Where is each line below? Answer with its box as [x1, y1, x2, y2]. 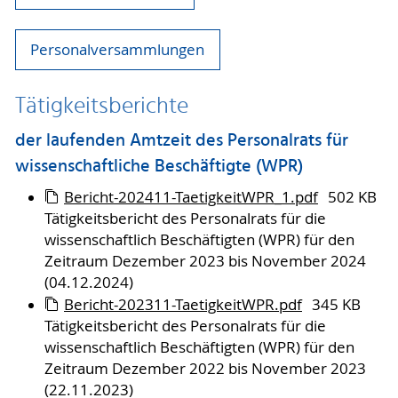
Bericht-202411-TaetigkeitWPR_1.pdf [64, 187, 318, 207]
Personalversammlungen [30, 39, 205, 60]
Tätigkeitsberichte [14, 87, 188, 125]
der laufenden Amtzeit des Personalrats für [14, 127, 348, 156]
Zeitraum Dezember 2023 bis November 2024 [44, 251, 366, 271]
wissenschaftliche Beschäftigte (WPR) [14, 153, 303, 182]
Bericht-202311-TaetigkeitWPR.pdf [64, 294, 302, 314]
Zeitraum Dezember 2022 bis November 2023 [44, 358, 366, 378]
